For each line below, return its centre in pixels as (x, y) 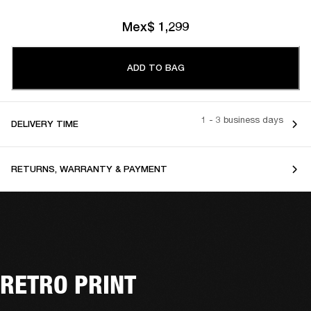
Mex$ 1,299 (155, 26)
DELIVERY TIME (45, 124)
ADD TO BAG (155, 67)
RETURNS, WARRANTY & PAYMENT (89, 169)
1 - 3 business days (242, 120)
